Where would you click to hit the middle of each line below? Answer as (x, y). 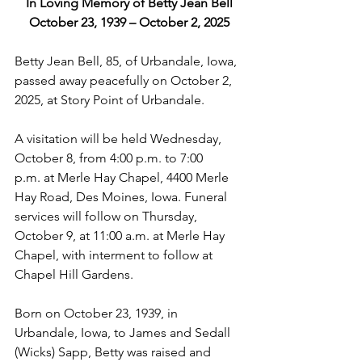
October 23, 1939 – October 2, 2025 (129, 22)
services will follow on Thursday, (107, 216)
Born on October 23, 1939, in (98, 313)
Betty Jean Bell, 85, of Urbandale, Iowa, (127, 61)
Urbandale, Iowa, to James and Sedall (124, 333)
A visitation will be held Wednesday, (120, 139)
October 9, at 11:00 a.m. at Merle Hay (121, 236)
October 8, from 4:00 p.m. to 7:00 (110, 158)
